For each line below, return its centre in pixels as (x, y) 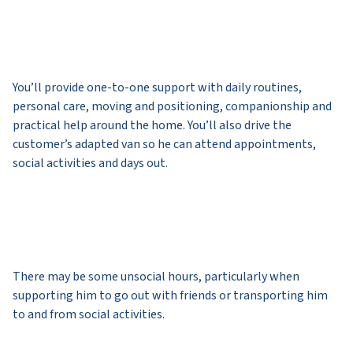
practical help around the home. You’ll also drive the (152, 125)
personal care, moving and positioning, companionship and (172, 106)
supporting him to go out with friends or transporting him (170, 295)
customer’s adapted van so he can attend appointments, (164, 144)
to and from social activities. (89, 314)
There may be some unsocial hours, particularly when (156, 276)
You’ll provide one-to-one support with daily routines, (157, 87)
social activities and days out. (90, 163)
